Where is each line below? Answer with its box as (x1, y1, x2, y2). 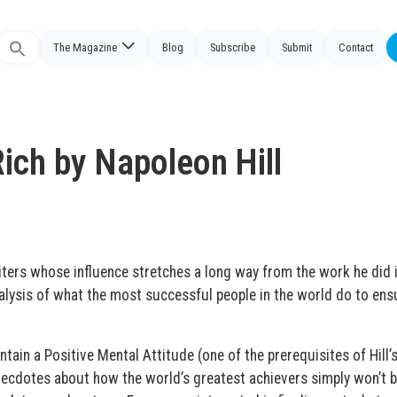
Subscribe (210, 41, 255, 54)
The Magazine (53, 41, 117, 54)
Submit (282, 41, 312, 54)
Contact (339, 41, 373, 54)
